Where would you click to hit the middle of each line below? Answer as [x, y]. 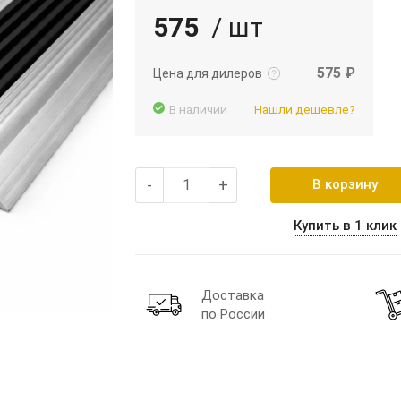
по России [233, 314]
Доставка [233, 295]
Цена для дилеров [208, 73]
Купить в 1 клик [345, 225]
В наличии [198, 109]
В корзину [345, 185]
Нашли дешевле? [305, 109]
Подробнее [206, 34]
